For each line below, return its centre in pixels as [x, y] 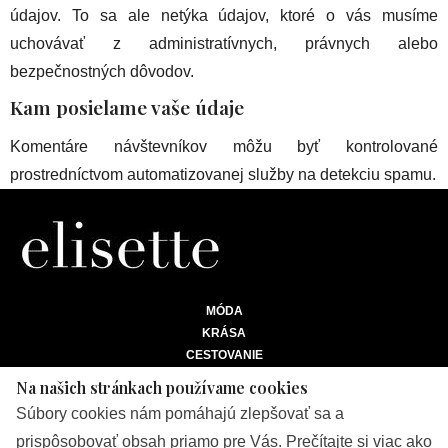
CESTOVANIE [224, 355]
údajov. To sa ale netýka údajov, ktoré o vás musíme [224, 16]
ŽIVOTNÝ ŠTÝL [224, 377]
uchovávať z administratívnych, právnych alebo [224, 44]
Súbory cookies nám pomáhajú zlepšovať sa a [180, 414]
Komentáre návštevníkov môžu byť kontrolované [224, 147]
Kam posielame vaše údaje [127, 107]
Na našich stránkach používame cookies [162, 387]
